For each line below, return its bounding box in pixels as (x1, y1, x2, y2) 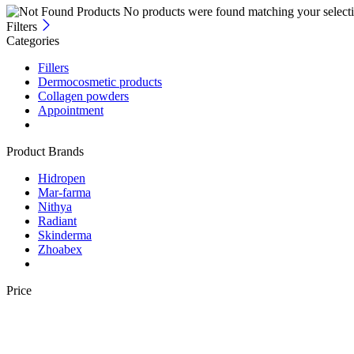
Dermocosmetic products (38, 74, 162, 88)
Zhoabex (38, 242, 82, 256)
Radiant (38, 213, 77, 228)
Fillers (38, 60, 69, 74)
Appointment (38, 103, 104, 117)
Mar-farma (38, 185, 91, 199)
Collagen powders (38, 88, 129, 103)
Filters (6, 19, 40, 33)
